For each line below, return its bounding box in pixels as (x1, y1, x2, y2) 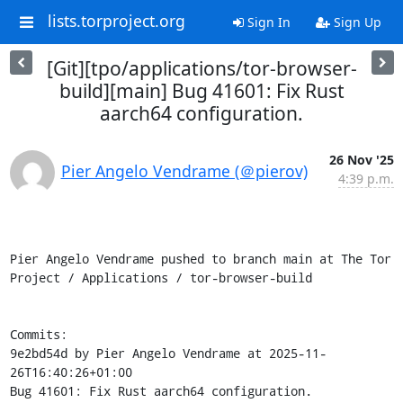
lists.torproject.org (47, 10, 185, 32)
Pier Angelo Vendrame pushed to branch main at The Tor (9, 250, 391, 267)
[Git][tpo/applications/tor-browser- (46, 56, 357, 81)
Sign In (243, 13, 291, 31)
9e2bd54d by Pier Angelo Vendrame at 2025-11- (9, 345, 327, 362)
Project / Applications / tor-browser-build (9, 269, 312, 286)
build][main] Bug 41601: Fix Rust (58, 78, 345, 103)
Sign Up (329, 13, 381, 31)
